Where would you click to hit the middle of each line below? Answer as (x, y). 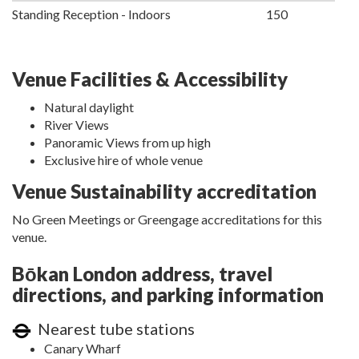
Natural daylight (89, 107)
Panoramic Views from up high (127, 143)
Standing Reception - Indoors (91, 14)
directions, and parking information (168, 295)
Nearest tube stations (113, 329)
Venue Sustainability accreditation (164, 192)
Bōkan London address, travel (142, 274)
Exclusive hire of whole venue (123, 160)
